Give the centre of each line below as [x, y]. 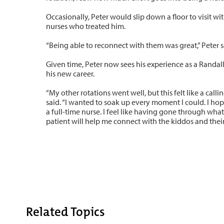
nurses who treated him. [86, 26]
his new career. [70, 74]
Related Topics [65, 211]
